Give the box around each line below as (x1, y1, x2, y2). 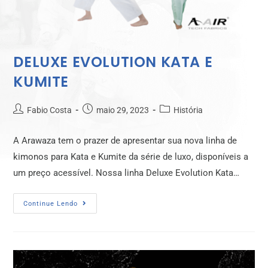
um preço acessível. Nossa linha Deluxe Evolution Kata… (13, 167, 240, 179)
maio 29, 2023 (96, 105, 150, 115)
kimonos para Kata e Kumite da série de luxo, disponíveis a (13, 151, 249, 163)
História (173, 105, 203, 115)
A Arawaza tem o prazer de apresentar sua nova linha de (13, 135, 237, 147)
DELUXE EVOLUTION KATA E (13, 52, 213, 72)
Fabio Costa (27, 105, 72, 115)
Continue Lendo (23, 200, 78, 208)
